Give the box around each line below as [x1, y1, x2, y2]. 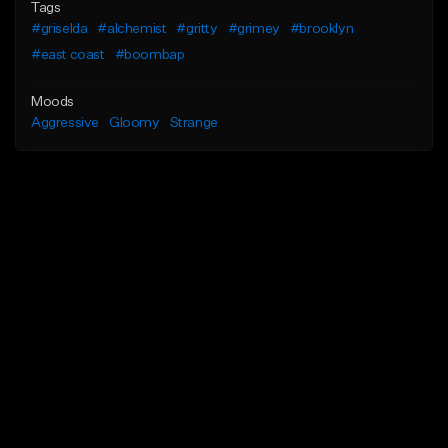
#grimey [227, 22, 280, 37]
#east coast [31, 48, 105, 63]
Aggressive [31, 116, 99, 131]
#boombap [114, 48, 185, 63]
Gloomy [109, 116, 160, 131]
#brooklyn [289, 22, 354, 37]
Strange [169, 116, 218, 131]
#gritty [176, 22, 218, 37]
